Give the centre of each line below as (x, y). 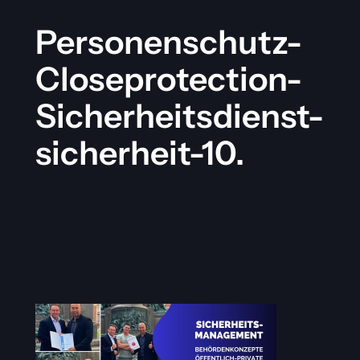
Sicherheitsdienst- (179, 115)
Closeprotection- (168, 78)
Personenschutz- (168, 41)
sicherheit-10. (139, 152)
